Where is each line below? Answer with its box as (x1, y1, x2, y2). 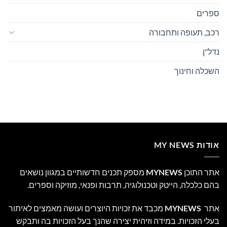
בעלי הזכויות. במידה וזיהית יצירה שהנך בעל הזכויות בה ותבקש (16, 216, 219, 226)
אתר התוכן (182, 167, 219, 177)
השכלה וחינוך (174, 65, 219, 75)
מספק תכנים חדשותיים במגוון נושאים (20, 167, 146, 177)
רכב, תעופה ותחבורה (149, 27, 219, 37)
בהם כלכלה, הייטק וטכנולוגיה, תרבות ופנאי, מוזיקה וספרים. (27, 180, 219, 190)
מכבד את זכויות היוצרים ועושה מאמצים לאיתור (9, 203, 163, 213)
